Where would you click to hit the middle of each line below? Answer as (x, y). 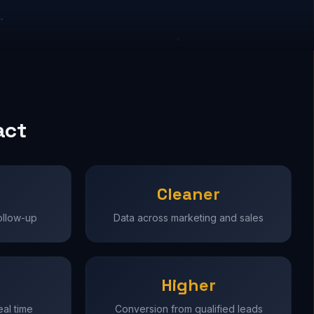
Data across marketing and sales (189, 218)
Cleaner (189, 194)
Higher (189, 285)
